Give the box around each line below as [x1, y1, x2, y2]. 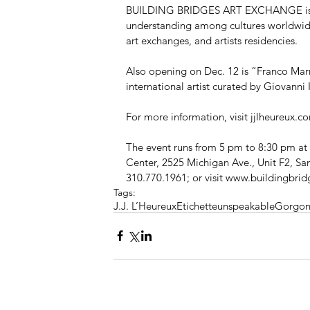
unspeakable [217, 199, 275, 212]
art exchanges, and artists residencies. [126, 33, 300, 47]
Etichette [176, 199, 217, 212]
